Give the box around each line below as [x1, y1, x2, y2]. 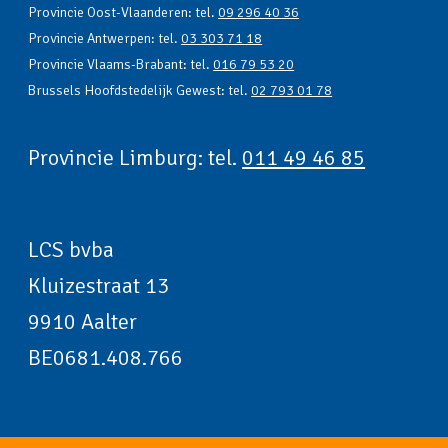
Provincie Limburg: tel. [28, 144, 243, 172]
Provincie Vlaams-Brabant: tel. [28, 56, 214, 74]
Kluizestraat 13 [28, 272, 170, 300]
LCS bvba [28, 236, 115, 264]
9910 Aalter [28, 308, 138, 336]
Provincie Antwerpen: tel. [28, 30, 182, 48]
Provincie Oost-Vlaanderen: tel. [28, 4, 219, 22]
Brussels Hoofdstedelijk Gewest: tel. [28, 82, 252, 100]
